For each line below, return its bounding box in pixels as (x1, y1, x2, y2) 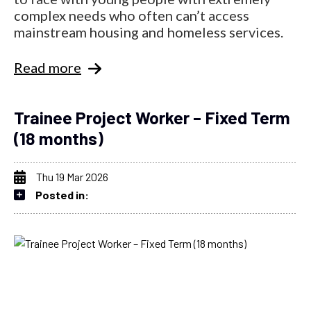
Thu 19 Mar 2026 (36, 169, 108, 183)
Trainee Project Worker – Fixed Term (14, 106, 290, 128)
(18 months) (14, 127, 103, 149)
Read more (14, 58, 81, 76)
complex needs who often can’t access (14, 6, 249, 24)
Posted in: (35, 187, 89, 201)
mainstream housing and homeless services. (14, 23, 283, 40)
